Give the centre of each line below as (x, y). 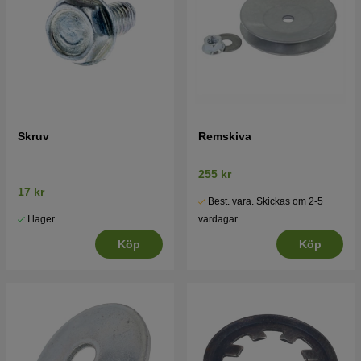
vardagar (218, 220)
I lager (41, 220)
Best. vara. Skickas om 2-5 (266, 202)
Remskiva (225, 137)
